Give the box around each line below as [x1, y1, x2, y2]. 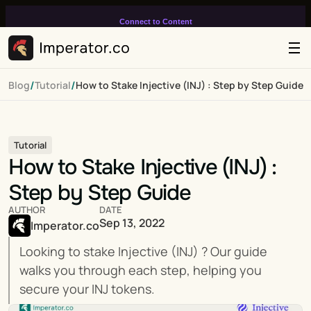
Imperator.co [31, 218, 99, 233]
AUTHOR [8, 203, 45, 216]
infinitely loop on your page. [110, 44, 201, 53]
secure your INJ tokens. [19, 280, 155, 297]
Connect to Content [119, 17, 192, 26]
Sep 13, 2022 [99, 215, 165, 230]
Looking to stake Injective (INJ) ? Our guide [19, 243, 267, 260]
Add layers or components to [107, 33, 204, 42]
